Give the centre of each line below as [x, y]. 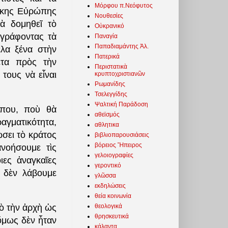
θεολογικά [108, 206]
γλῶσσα [105, 175]
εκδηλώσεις [110, 186]
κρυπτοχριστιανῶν [120, 74]
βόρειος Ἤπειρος [118, 145]
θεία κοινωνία [113, 196]
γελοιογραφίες [114, 155]
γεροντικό [108, 165]
